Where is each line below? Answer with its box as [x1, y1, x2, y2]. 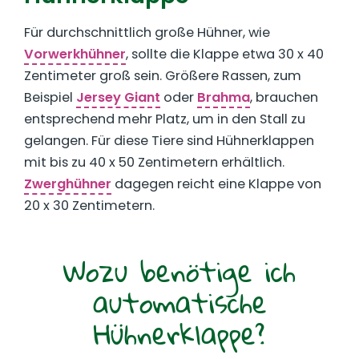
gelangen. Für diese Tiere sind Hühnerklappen [24, 131, 314, 150]
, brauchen [250, 87, 318, 107]
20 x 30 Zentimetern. [24, 196, 155, 215]
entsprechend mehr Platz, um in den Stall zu [24, 109, 305, 128]
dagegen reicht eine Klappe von [111, 174, 321, 193]
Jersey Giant [76, 87, 160, 107]
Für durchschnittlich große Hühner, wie [24, 22, 270, 42]
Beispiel [24, 87, 76, 107]
